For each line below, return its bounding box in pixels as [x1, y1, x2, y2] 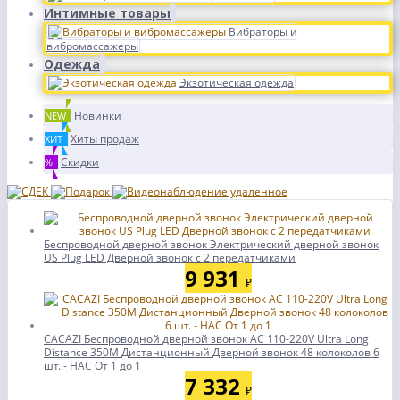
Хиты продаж [71, 131, 139, 146]
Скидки [61, 154, 99, 170]
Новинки [74, 108, 121, 123]
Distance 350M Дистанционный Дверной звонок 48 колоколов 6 [44, 345, 379, 360]
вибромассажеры [46, 38, 138, 54]
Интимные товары [44, 4, 171, 21]
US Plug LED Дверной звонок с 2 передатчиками [44, 250, 296, 265]
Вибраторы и [229, 24, 297, 39]
